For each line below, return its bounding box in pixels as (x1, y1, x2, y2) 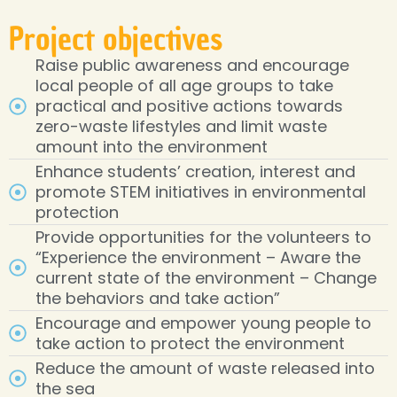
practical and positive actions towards (35, 95, 343, 117)
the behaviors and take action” (35, 287, 280, 309)
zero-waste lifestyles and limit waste (35, 115, 327, 137)
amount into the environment (35, 136, 268, 158)
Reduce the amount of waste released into (35, 357, 375, 379)
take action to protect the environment (35, 332, 345, 354)
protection (35, 201, 119, 223)
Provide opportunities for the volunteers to (35, 226, 371, 248)
